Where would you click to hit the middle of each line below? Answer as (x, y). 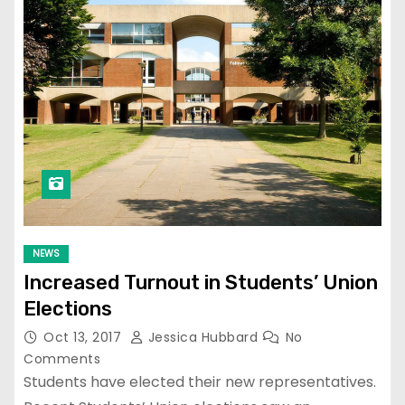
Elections (68, 308)
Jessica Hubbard (203, 337)
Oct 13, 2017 (85, 337)
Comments (62, 358)
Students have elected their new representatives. (200, 381)
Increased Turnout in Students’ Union (201, 282)
